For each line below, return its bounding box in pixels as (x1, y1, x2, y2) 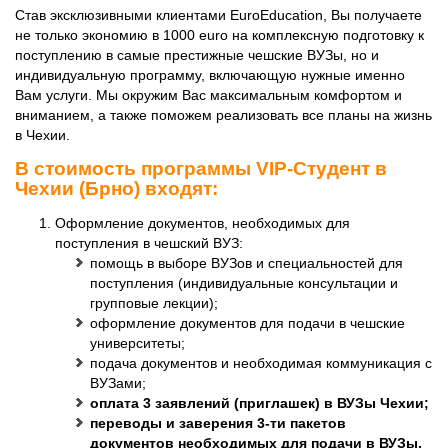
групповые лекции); (90, 295, 218, 311)
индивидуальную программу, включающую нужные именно (15, 67, 405, 83)
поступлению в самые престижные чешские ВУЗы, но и (15, 47, 379, 63)
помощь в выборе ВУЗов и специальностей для (90, 255, 403, 271)
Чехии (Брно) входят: (15, 178, 218, 199)
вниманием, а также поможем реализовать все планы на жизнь (15, 107, 432, 123)
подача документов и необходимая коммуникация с (90, 355, 432, 371)
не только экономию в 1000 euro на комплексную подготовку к (15, 27, 424, 43)
